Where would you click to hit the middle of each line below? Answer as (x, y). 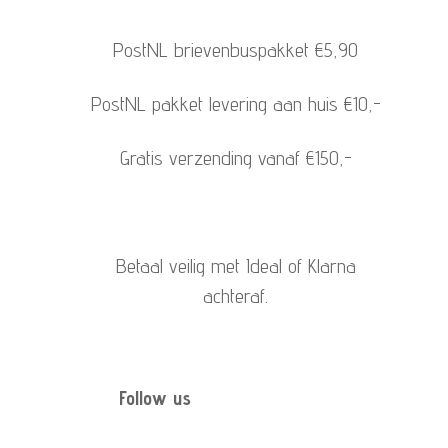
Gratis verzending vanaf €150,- (235, 158)
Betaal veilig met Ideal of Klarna (235, 266)
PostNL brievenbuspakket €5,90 (236, 50)
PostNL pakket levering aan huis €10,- (235, 104)
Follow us (155, 398)
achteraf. (236, 296)
